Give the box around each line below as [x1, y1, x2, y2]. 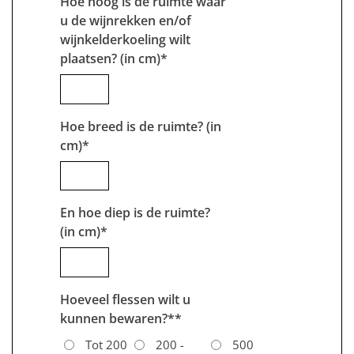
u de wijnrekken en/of [60, 11, 191, 29]
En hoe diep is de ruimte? [60, 204, 210, 222]
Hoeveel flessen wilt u [60, 290, 190, 308]
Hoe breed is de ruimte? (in [60, 117, 221, 135]
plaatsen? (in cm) [60, 49, 160, 67]
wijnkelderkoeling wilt [60, 30, 190, 48]
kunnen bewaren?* [60, 309, 175, 327]
